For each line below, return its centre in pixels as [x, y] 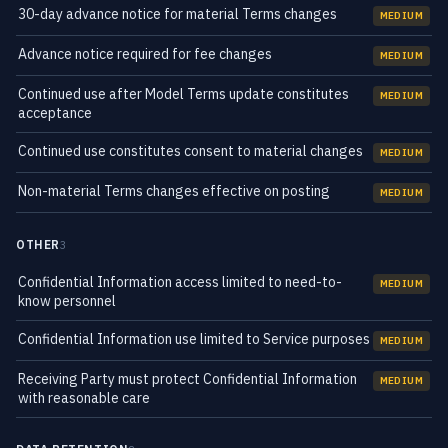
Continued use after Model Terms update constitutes [183, 94]
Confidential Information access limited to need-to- [180, 282]
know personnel [67, 301]
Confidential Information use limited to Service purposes [194, 339]
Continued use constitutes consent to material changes [190, 151]
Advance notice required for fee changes [145, 54]
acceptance [55, 113]
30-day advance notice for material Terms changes [177, 14]
